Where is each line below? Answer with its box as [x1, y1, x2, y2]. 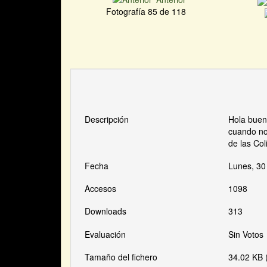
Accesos [85, 182, 117, 195]
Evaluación [85, 228, 126, 240]
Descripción [85, 113, 129, 125]
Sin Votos [228, 228, 266, 240]
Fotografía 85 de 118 [105, 5, 191, 17]
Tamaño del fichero [85, 250, 158, 263]
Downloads [85, 205, 127, 218]
